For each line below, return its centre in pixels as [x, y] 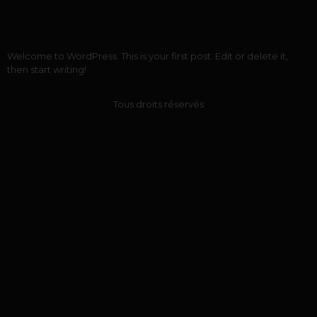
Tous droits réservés [158, 104]
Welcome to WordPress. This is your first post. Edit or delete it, [148, 56]
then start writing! [47, 69]
